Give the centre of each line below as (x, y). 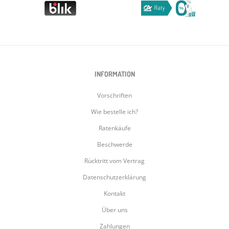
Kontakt (114, 194)
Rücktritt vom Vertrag (114, 161)
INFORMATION (114, 74)
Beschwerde (114, 145)
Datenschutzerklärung (114, 177)
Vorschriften (114, 96)
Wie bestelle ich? (114, 112)
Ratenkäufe (114, 128)
